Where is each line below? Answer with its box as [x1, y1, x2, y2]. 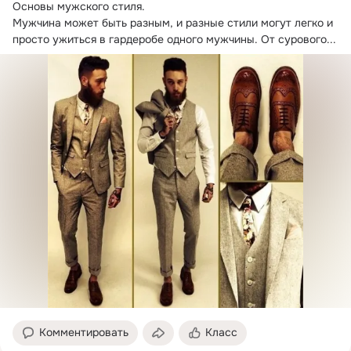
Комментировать [39, 324, 128, 339]
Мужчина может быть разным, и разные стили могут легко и [13, 16, 333, 31]
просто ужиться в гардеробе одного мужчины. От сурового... [13, 32, 336, 47]
